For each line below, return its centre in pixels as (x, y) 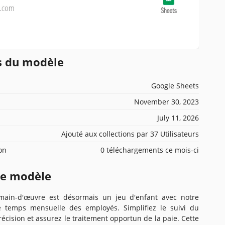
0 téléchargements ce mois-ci (150, 150)
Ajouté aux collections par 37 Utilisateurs (130, 134)
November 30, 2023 (166, 101)
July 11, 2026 (178, 118)
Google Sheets (175, 85)
